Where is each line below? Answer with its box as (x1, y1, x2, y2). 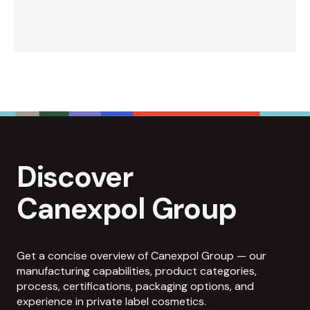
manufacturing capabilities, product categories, (17, 263, 257, 278)
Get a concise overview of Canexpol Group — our (17, 248, 266, 263)
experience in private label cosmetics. (17, 293, 206, 309)
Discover (17, 157, 133, 196)
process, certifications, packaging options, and (17, 278, 254, 293)
